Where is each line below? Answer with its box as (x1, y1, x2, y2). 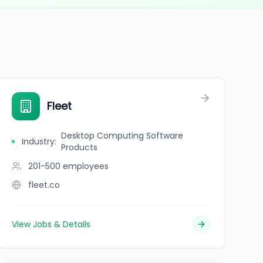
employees (62, 160, 109, 172)
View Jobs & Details (11, 218, 90, 230)
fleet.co (28, 179, 60, 191)
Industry (22, 136, 55, 147)
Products (61, 141, 98, 153)
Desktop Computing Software (61, 130, 184, 141)
